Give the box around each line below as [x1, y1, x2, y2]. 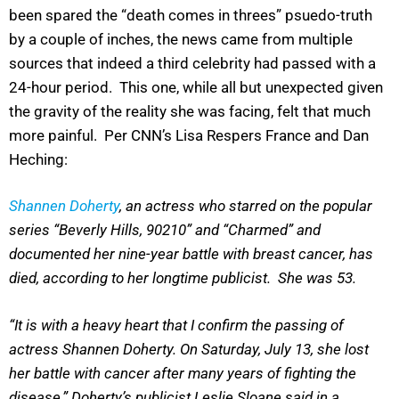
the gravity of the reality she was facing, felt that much [9, 102, 370, 120]
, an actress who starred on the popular [119, 197, 372, 216]
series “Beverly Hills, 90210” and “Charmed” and [9, 221, 321, 240]
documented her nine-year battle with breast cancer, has [9, 245, 373, 264]
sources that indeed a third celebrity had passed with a [9, 53, 376, 72]
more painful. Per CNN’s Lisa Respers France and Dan [9, 126, 369, 144]
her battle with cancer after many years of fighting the [9, 363, 356, 382]
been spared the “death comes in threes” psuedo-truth [9, 5, 372, 24]
